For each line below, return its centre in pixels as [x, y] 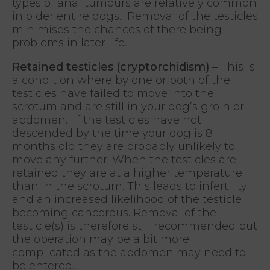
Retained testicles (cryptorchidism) [111, 67]
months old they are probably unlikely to [124, 146]
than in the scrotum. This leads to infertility [130, 186]
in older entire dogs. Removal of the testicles [135, 16]
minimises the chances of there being [117, 29]
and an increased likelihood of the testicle [127, 199]
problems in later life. [69, 42]
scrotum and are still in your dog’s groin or [128, 106]
